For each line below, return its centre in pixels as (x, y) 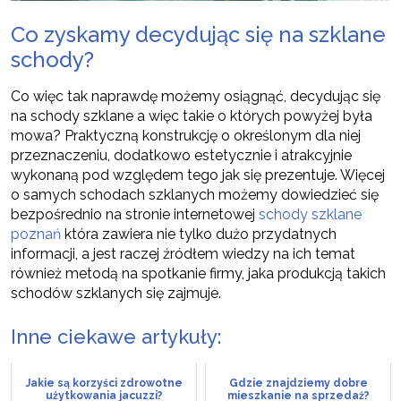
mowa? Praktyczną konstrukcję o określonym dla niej (186, 135)
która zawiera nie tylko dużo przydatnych (199, 234)
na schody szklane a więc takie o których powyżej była (192, 115)
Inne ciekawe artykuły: (116, 336)
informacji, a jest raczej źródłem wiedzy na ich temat (183, 253)
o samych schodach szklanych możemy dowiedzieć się (195, 194)
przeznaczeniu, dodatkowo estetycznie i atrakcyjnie (181, 155)
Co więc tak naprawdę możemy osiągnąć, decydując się (196, 96)
